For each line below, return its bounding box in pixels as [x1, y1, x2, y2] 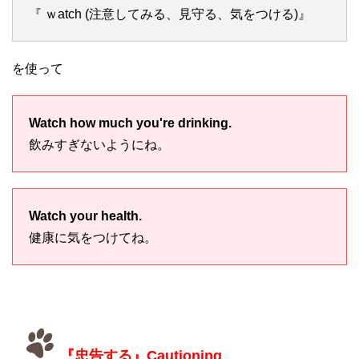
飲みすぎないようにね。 [29, 138, 170, 152]
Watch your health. [29, 209, 142, 224]
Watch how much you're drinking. [29, 116, 232, 131]
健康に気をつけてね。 [29, 231, 157, 245]
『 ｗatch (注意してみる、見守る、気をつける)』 [29, 7, 311, 22]
